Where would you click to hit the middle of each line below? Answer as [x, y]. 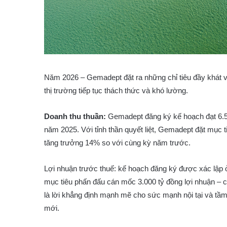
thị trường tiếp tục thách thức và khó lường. [116, 91]
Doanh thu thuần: [76, 117]
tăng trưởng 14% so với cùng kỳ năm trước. [117, 143]
